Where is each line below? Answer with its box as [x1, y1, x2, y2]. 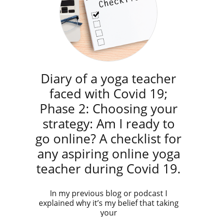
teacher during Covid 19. [36, 160, 181, 177]
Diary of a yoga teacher [41, 70, 176, 87]
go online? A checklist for [35, 130, 182, 147]
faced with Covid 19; [49, 85, 168, 102]
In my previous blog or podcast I [50, 188, 167, 199]
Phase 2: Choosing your [39, 100, 178, 117]
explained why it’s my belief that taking [38, 198, 179, 208]
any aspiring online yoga [37, 145, 180, 162]
